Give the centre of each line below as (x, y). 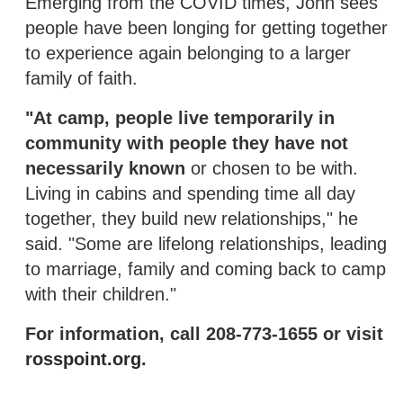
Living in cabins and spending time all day (190, 193)
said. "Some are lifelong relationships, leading (206, 243)
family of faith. (81, 78)
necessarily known (105, 168)
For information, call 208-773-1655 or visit (204, 333)
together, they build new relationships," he (192, 218)
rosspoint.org (83, 358)
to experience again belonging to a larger (188, 53)
